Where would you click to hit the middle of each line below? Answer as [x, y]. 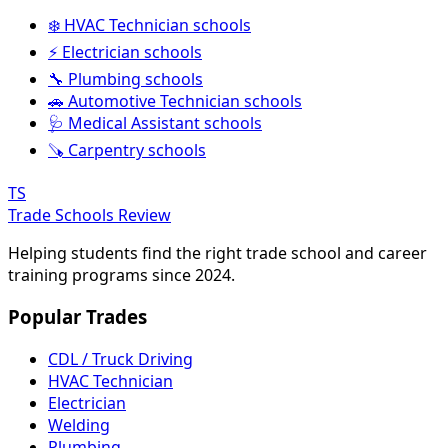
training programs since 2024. [121, 274]
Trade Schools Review [89, 214]
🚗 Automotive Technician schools [175, 100]
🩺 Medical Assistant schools [155, 122]
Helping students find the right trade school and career [217, 252]
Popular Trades [77, 317]
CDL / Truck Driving [120, 359]
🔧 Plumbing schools [125, 78]
